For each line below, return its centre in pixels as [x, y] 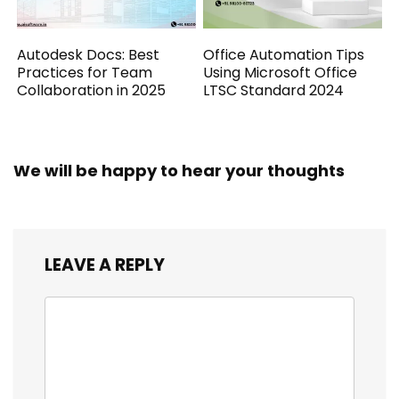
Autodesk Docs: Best [89, 55]
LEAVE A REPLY [105, 265]
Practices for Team [85, 73]
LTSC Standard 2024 [274, 91]
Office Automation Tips [284, 55]
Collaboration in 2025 [92, 91]
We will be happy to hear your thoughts [179, 171]
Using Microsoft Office [281, 73]
